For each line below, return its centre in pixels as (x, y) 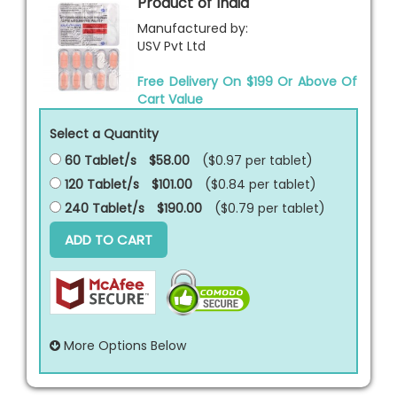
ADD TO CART (109, 239)
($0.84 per (239, 184)
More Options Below (123, 345)
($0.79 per (248, 208)
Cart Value (170, 99)
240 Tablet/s (103, 208)
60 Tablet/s (99, 160)
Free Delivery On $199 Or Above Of (247, 81)
